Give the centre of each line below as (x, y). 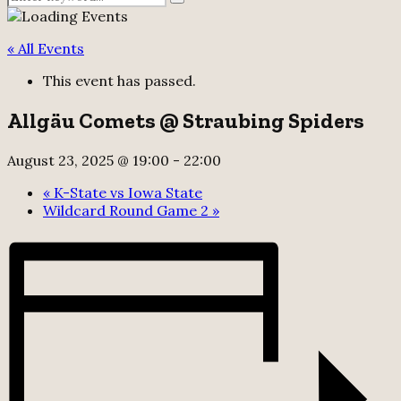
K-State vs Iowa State (126, 192)
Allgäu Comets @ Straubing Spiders (186, 120)
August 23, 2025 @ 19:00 (88, 160)
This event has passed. (119, 81)
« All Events (46, 48)
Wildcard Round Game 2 (128, 210)
